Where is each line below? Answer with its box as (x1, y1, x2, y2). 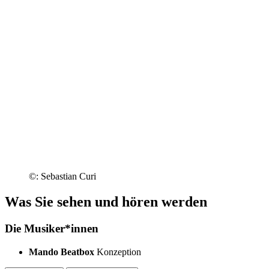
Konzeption (97, 246, 141, 257)
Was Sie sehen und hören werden (5, 194, 207, 210)
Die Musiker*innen (5, 222, 98, 235)
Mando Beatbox (29, 246, 94, 257)
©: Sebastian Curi (29, 171, 96, 182)
